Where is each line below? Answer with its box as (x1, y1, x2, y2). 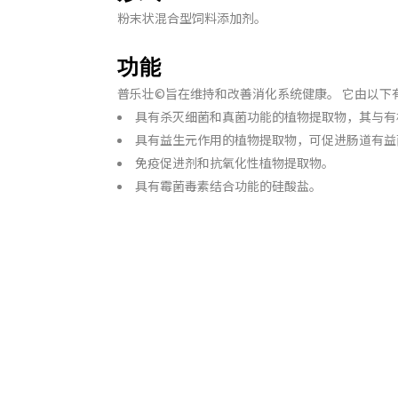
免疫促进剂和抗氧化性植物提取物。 (135, 154, 334, 171)
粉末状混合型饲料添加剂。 (117, 9, 267, 27)
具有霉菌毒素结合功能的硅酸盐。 (135, 177, 322, 195)
